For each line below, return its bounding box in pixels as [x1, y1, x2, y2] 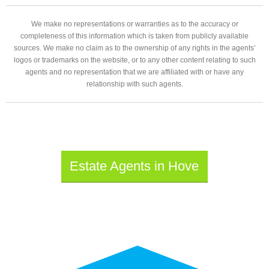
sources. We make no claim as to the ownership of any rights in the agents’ [13, 44, 256, 53]
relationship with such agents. [86, 80, 183, 89]
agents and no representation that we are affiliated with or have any [25, 68, 244, 77]
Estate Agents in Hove [70, 159, 199, 174]
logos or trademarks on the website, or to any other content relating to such [13, 56, 256, 65]
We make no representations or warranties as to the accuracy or [31, 20, 238, 29]
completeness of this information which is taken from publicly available [20, 32, 249, 41]
